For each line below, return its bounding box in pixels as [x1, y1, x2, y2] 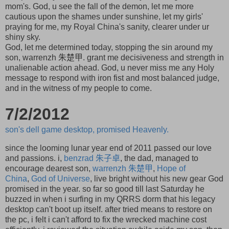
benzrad [64, 153, 94, 163]
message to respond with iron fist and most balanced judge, [5, 73, 219, 82]
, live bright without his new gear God [90, 174, 223, 183]
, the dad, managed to [120, 153, 198, 163]
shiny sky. [5, 32, 40, 41]
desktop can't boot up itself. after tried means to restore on [5, 204, 212, 214]
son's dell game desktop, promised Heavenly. [5, 125, 169, 134]
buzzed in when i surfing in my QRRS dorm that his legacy [5, 194, 215, 203]
